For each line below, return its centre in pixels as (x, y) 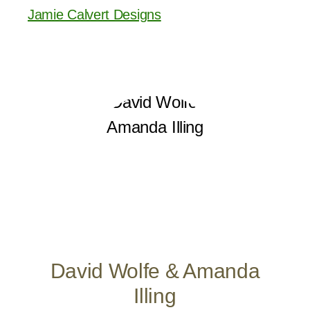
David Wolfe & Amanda (155, 271)
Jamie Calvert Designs (94, 15)
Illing (155, 296)
